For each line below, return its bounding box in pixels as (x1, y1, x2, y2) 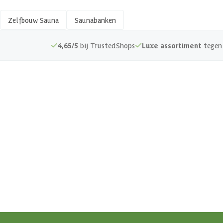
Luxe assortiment (142, 41, 202, 50)
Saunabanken (75, 15, 116, 25)
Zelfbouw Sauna (8, 15, 59, 25)
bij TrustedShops (78, 41, 135, 50)
